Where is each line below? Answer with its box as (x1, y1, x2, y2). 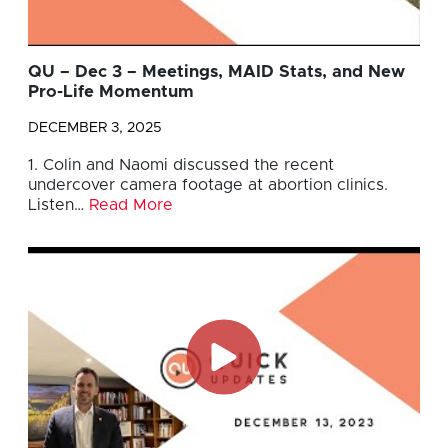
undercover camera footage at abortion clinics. (28, 177, 388, 194)
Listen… (28, 197, 89, 214)
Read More (89, 197, 173, 214)
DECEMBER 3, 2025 (28, 121, 162, 136)
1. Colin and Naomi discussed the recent (28, 157, 334, 174)
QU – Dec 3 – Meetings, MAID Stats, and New (28, 64, 405, 81)
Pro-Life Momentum (28, 84, 194, 101)
